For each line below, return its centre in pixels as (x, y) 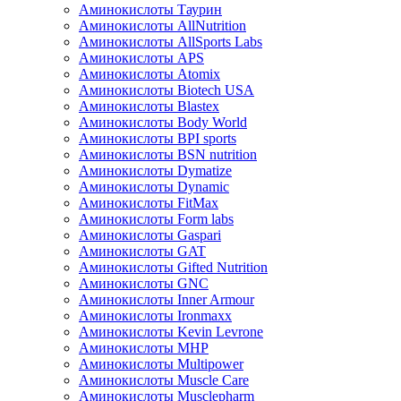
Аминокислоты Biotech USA (166, 90)
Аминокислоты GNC (144, 283)
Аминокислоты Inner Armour (166, 299)
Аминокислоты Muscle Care (164, 380)
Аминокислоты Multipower (161, 363)
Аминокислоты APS (141, 57)
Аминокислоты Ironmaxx (155, 315)
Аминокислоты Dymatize (155, 170)
